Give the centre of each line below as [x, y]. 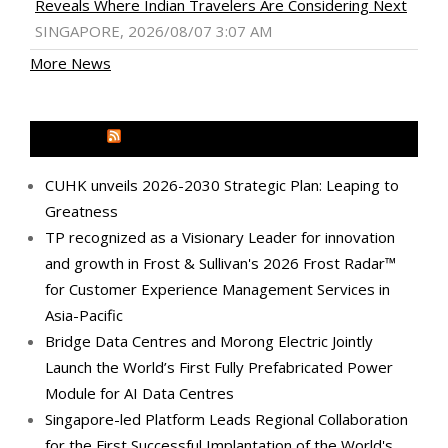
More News [70, 62]
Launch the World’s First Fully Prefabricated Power [219, 366]
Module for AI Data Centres [139, 392]
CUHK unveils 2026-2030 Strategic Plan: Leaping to [222, 184]
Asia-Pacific [84, 314]
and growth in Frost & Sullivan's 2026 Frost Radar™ [220, 262]
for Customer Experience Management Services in [217, 288]
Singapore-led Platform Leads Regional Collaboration [226, 418]
